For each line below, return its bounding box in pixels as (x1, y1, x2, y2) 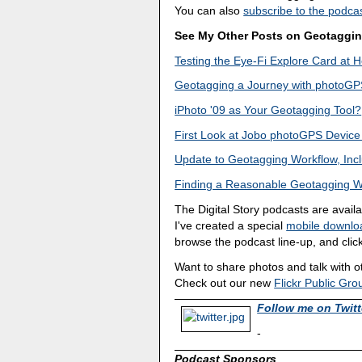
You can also (175, 4, 244, 18)
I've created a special (175, 218, 287, 232)
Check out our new (175, 276, 275, 289)
